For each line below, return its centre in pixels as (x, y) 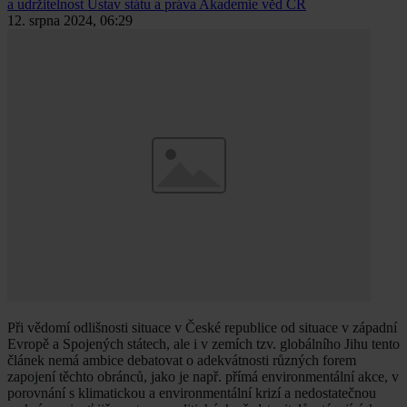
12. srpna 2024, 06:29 (70, 21)
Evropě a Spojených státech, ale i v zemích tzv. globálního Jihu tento (203, 344)
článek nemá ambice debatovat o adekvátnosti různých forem (182, 361)
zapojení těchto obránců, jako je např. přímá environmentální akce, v (203, 377)
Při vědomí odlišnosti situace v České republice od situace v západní (202, 328)
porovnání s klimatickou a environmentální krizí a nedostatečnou (192, 393)
